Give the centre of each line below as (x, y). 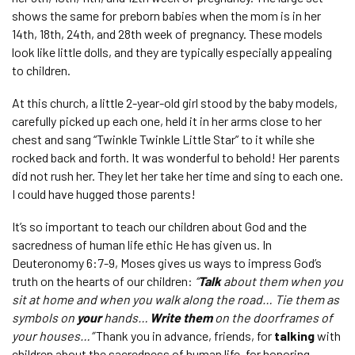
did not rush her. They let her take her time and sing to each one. (177, 176)
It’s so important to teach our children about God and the (159, 226)
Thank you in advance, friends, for (185, 336)
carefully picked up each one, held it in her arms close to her (167, 121)
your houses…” (54, 336)
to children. (42, 70)
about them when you (282, 281)
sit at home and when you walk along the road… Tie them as (176, 299)
